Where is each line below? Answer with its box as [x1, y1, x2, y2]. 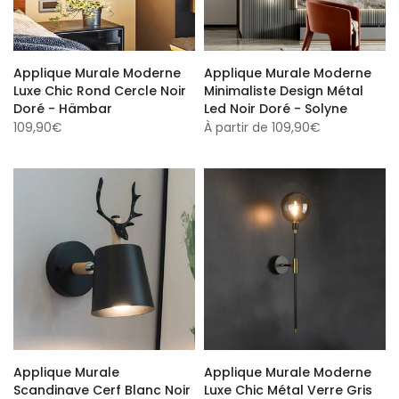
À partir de [204, 116, 268, 134]
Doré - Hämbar [13, 97, 112, 115]
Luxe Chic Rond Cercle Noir [13, 79, 186, 97]
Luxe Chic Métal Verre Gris [204, 379, 372, 396]
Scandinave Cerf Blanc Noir [13, 379, 191, 396]
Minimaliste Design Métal [204, 79, 363, 97]
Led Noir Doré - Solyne [204, 97, 347, 115]
